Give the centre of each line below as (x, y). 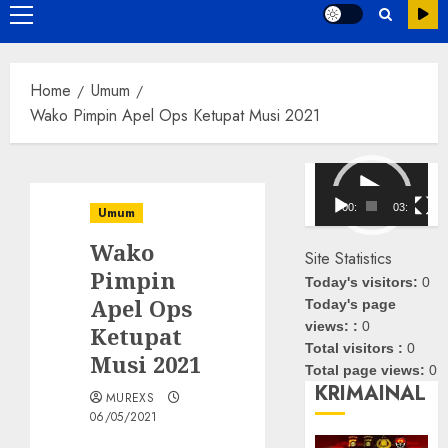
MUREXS (130, 398)
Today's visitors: (364, 282)
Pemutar (342, 175)
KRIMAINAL (371, 394)
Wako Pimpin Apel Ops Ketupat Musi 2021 (175, 116)
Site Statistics (349, 259)
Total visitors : (356, 348)
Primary (45, 17)
